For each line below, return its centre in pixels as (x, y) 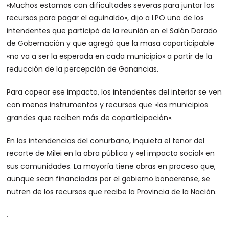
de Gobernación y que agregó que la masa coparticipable (111, 43)
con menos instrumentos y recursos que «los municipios (108, 105)
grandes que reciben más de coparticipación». (90, 118)
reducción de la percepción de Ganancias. (83, 69)
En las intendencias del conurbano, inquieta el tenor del (106, 141)
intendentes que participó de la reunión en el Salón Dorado (112, 31)
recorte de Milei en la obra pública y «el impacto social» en (111, 153)
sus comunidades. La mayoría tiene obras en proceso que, (111, 166)
